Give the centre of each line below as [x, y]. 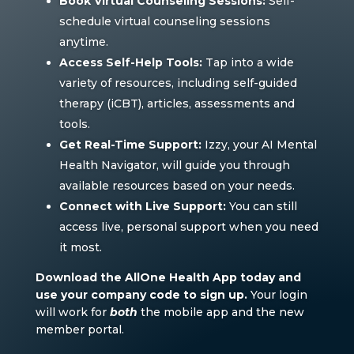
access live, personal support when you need [188, 226]
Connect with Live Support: [142, 206]
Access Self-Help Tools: [130, 62]
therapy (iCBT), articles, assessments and [177, 103]
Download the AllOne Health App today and [168, 277]
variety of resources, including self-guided [178, 83]
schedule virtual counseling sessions [164, 21]
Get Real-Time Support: [130, 144]
